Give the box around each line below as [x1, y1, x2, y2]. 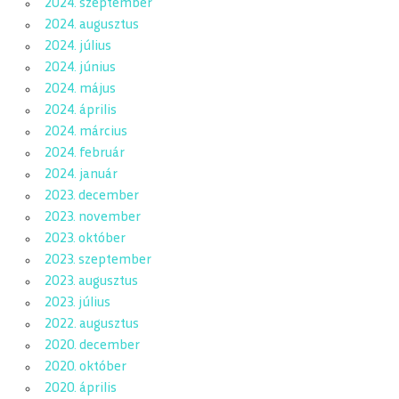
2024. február [44, 147, 125, 161]
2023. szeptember [44, 254, 151, 268]
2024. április [44, 104, 117, 118]
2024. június [44, 61, 116, 76]
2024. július [44, 40, 111, 54]
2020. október [44, 361, 126, 375]
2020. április [44, 382, 117, 396]
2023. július [44, 297, 110, 311]
